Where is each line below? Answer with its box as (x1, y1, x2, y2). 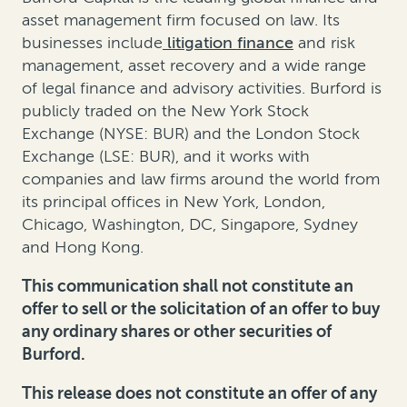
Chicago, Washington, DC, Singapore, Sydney (22, 214, 358, 235)
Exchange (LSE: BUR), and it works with (22, 146, 310, 167)
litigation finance (167, 33, 293, 54)
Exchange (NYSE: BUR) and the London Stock (22, 124, 360, 144)
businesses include (22, 33, 163, 54)
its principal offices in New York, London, (22, 192, 325, 213)
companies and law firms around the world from (22, 169, 380, 190)
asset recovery (128, 55, 234, 76)
